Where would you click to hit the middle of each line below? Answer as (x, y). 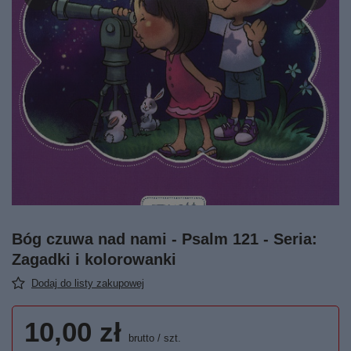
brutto (140, 338)
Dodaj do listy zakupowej (88, 283)
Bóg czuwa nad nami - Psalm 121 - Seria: (165, 239)
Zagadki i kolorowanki (94, 259)
